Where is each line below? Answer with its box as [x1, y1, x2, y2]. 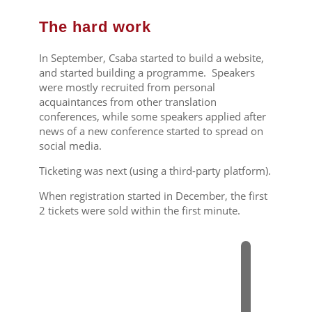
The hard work [38, 17, 151, 36]
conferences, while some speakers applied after [38, 109, 266, 123]
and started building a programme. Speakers [38, 65, 255, 79]
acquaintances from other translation [38, 94, 217, 109]
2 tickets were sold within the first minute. [38, 203, 240, 217]
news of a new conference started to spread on [38, 123, 263, 138]
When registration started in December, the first [38, 188, 267, 203]
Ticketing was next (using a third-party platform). [38, 163, 271, 178]
